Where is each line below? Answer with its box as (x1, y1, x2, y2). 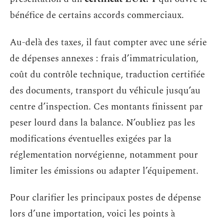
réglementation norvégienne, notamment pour (10, 147, 198, 162)
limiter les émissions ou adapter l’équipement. (10, 163, 199, 178)
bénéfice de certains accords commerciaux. (10, 8, 184, 22)
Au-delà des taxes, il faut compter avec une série (10, 35, 207, 50)
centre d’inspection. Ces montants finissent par (10, 99, 203, 114)
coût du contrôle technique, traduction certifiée (10, 67, 205, 82)
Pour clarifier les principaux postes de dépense (10, 191, 201, 205)
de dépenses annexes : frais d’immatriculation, (10, 51, 199, 66)
